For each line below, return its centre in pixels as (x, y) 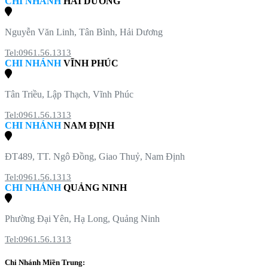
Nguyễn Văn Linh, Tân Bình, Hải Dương (84, 32)
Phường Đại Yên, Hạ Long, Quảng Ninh (82, 219)
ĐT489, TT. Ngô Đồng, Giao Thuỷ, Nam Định (95, 157)
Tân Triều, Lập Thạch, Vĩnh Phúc (69, 95)
